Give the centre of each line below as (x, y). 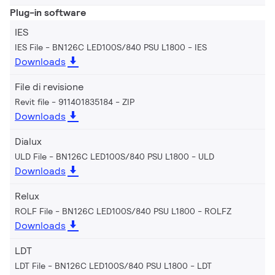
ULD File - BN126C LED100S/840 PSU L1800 (102, 156)
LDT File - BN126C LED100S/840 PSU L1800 (101, 265)
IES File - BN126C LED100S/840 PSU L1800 (100, 47)
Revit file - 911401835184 (64, 102)
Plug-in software (48, 12)
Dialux (28, 141)
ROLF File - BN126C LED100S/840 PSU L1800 (105, 211)
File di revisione (49, 87)
